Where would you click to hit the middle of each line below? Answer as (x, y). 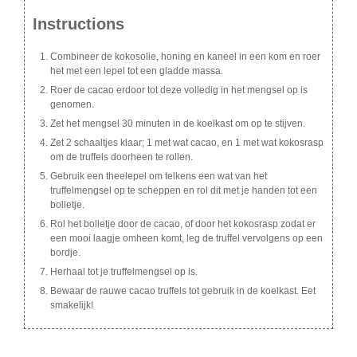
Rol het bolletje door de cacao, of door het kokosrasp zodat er (183, 224)
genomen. (72, 105)
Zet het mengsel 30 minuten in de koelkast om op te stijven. (178, 124)
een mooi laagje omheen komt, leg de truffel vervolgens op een (186, 239)
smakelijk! (72, 306)
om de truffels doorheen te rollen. (122, 157)
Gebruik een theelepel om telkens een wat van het (159, 177)
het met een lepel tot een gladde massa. (137, 71)
